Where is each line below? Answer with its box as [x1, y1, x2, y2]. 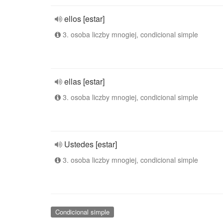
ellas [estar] [64, 76, 105, 87]
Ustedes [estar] [64, 138, 117, 150]
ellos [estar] [64, 13, 105, 24]
